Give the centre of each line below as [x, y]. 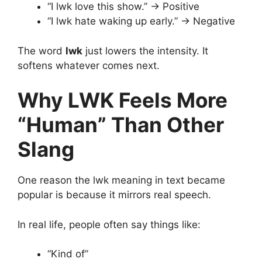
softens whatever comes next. [89, 65]
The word [42, 51]
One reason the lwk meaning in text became [121, 180]
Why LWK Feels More [123, 100]
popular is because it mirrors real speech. [114, 195]
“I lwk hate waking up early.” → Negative [141, 21]
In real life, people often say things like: [109, 224]
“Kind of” [68, 254]
